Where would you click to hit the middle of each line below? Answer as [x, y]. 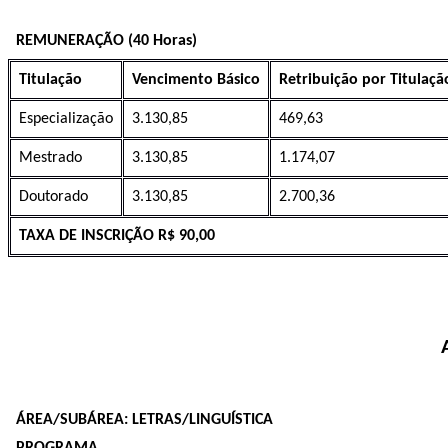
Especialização [66, 119]
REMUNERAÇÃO [72, 41]
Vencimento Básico [196, 80]
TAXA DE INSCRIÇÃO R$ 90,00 [117, 236]
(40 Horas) [162, 41]
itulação [54, 80]
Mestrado [50, 158]
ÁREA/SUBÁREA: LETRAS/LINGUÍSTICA [144, 419]
